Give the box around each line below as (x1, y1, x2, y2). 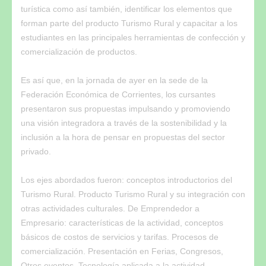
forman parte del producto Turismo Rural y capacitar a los (21, 18, 237, 28)
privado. (21, 146, 51, 156)
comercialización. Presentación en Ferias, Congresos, (21, 246, 223, 256)
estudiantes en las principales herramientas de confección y (21, 32, 245, 42)
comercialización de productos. (21, 46, 137, 56)
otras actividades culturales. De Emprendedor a (21, 203, 199, 213)
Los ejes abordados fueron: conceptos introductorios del (21, 175, 232, 185)
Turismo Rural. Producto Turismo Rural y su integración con (21, 189, 245, 199)
